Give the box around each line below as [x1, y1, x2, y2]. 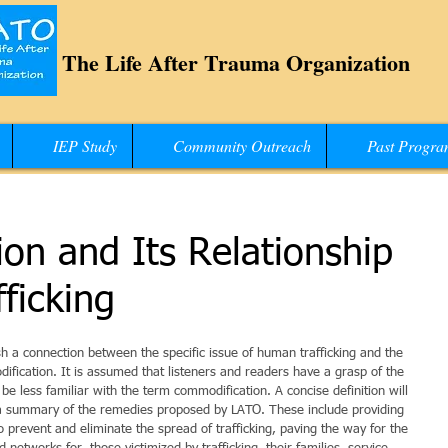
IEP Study [53, 135, 117, 156]
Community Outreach [173, 135, 311, 156]
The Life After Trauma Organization [62, 46, 417, 79]
